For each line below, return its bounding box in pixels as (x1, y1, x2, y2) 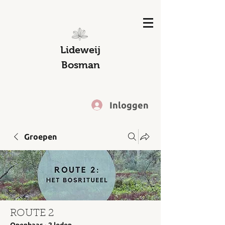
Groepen (24, 132, 57, 141)
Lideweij (60, 44, 100, 55)
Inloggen (109, 99, 149, 110)
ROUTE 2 (10, 208, 54, 218)
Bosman (61, 59, 100, 70)
